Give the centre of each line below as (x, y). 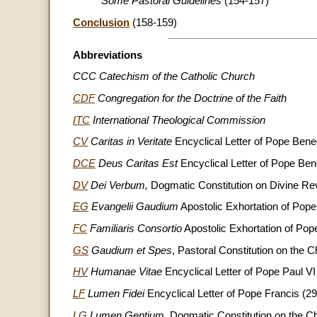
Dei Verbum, (119, 185)
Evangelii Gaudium (133, 207)
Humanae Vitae (125, 272)
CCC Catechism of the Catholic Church (164, 77)
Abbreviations (108, 55)
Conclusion (101, 22)
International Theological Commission (178, 120)
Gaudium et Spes (132, 250)
